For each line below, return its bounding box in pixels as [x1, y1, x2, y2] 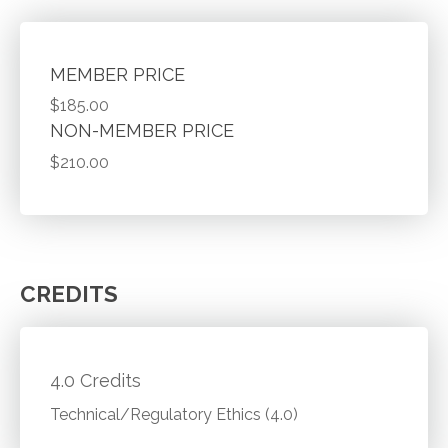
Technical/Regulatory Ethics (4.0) [50, 404, 299, 424]
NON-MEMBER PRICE [50, 120, 235, 142]
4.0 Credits [50, 370, 142, 392]
